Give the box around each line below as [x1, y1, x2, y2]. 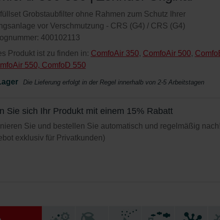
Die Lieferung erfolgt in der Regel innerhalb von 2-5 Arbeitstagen [23, 79, 204, 86]
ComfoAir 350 [90, 49, 139, 57]
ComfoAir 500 [142, 49, 191, 57]
